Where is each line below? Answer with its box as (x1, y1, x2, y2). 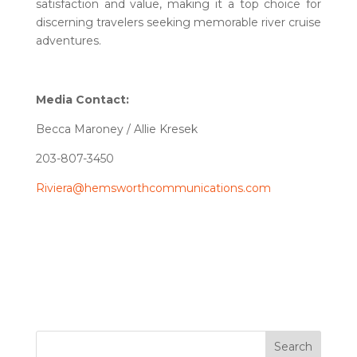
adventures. (35, 33, 101, 48)
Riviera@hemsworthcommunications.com (35, 181, 271, 195)
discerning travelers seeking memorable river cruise (35, 15, 322, 29)
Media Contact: (35, 92, 129, 107)
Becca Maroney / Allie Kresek (35, 122, 198, 136)
